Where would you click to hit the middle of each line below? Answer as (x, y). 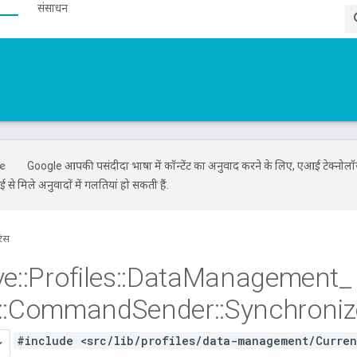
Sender (173, 309)
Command (70, 309)
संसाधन (53, 8)
